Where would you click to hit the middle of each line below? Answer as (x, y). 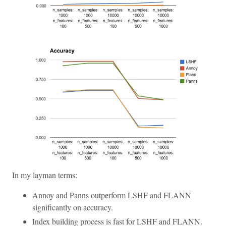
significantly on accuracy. (73, 207)
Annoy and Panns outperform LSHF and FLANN (112, 195)
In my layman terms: (45, 175)
